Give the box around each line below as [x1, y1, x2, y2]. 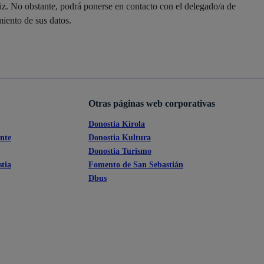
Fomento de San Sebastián [88, 160, 183, 169]
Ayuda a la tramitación [103, 2, 200, 14]
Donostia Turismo [88, 146, 151, 156]
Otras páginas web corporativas [88, 98, 215, 108]
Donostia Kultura [88, 133, 151, 142]
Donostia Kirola [88, 119, 145, 128]
